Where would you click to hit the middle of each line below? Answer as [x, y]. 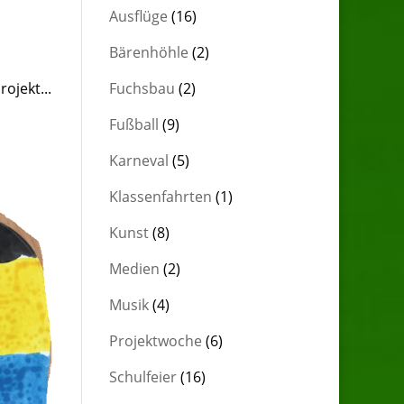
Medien [134, 269]
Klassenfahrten [160, 197]
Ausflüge [138, 16]
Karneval [138, 161]
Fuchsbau [142, 88]
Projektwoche [155, 341]
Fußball [133, 124]
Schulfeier [142, 377]
